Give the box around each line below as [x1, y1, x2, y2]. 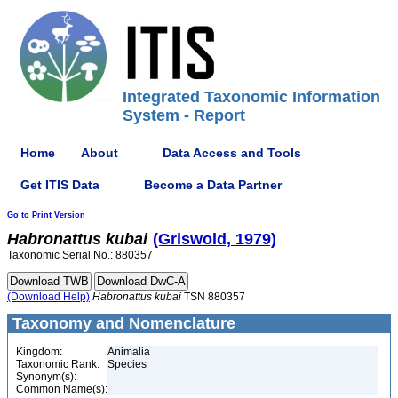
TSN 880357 [181, 291, 245, 303]
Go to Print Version [7, 211, 85, 219]
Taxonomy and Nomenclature [8, 314, 235, 332]
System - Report [123, 107, 245, 124]
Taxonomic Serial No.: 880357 [7, 249, 153, 261]
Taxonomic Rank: [16, 358, 99, 370]
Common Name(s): [16, 383, 107, 395]
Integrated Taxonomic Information [123, 88, 380, 106]
